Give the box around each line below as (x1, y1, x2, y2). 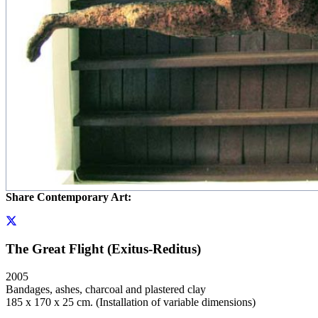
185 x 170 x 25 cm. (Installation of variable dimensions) (6, 295, 256, 308)
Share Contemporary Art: (6, 190, 131, 203)
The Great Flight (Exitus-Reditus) (6, 241, 201, 256)
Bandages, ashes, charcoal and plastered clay (6, 283, 206, 295)
